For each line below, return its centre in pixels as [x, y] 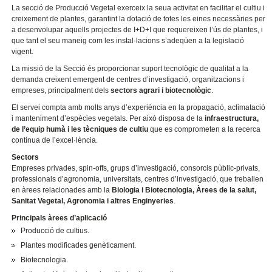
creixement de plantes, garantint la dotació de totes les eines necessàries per [139, 19]
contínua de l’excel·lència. [55, 140]
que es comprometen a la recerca [205, 129]
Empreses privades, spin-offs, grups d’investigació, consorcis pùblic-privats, [136, 168]
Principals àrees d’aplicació [59, 218]
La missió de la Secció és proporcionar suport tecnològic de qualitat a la [130, 68]
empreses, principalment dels [61, 90]
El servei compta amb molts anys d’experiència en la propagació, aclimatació [139, 107]
